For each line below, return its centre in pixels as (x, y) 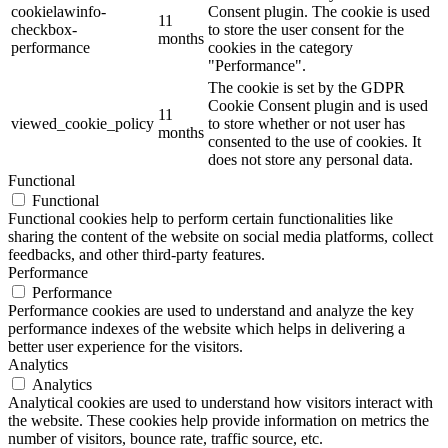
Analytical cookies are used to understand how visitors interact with (220, 403)
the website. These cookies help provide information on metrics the (218, 421)
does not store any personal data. (310, 160)
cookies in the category (280, 48)
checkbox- (44, 30)
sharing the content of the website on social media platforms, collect (220, 237)
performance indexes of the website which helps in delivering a (206, 329)
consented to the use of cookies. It (314, 142)
